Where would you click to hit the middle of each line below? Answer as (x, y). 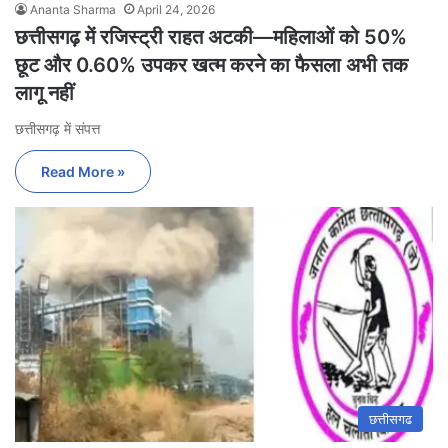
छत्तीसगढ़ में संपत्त (57, 128)
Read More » (83, 171)
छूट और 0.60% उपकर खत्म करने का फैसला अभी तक (211, 64)
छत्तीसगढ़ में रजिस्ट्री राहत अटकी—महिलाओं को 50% (211, 36)
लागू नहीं (44, 92)
